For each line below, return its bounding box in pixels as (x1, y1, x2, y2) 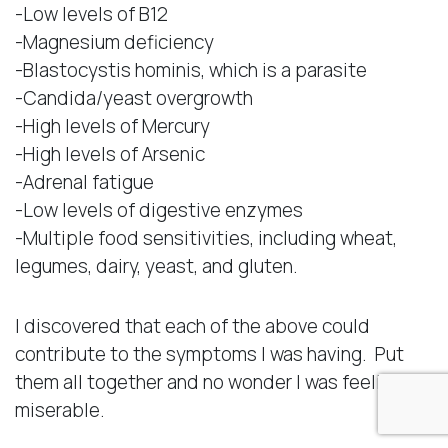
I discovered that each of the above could (15, 312, 370, 339)
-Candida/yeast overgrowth (15, 84, 253, 111)
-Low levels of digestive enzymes (15, 196, 303, 223)
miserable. (15, 396, 105, 423)
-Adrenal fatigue (15, 168, 154, 195)
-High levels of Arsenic (15, 140, 205, 167)
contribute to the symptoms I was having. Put (15, 340, 404, 367)
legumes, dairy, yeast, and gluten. (15, 252, 298, 279)
